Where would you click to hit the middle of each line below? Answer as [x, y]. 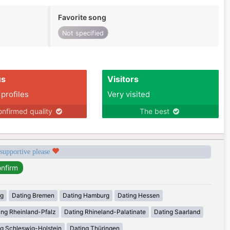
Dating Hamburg [86, 196]
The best [156, 111]
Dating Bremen [33, 196]
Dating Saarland [177, 212]
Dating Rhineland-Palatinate [105, 212]
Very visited [128, 94]
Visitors [123, 79]
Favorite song [82, 17]
